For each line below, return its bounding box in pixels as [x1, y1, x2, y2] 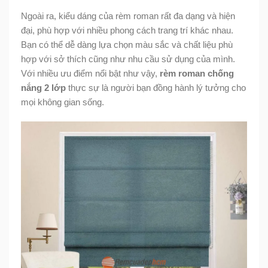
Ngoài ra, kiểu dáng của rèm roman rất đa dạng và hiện [21, 10, 235, 21]
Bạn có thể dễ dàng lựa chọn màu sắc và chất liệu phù [21, 39, 233, 50]
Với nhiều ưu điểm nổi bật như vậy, [21, 68, 160, 78]
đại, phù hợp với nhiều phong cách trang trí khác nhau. [21, 25, 233, 35]
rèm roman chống [160, 68, 234, 78]
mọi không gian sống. [21, 96, 104, 107]
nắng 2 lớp [21, 82, 66, 93]
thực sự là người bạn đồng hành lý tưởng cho [66, 82, 246, 93]
